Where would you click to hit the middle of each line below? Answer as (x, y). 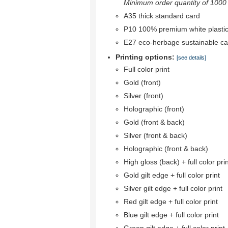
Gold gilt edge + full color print (172, 175)
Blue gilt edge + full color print (171, 215)
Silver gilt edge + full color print (173, 188)
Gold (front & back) (154, 122)
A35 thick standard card (162, 16)
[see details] (191, 58)
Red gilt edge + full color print (171, 202)
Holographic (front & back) (166, 149)
